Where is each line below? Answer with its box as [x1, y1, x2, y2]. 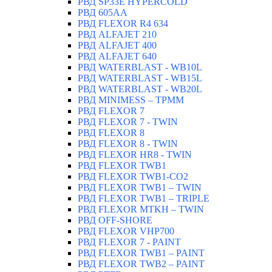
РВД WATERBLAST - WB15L [78, 72, 202, 83]
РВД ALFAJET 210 [78, 29, 157, 39]
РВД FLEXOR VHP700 [78, 225, 174, 236]
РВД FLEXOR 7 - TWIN [78, 116, 178, 127]
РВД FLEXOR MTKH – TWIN [78, 203, 204, 214]
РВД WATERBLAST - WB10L [78, 61, 202, 72]
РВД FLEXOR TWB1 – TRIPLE [78, 192, 209, 203]
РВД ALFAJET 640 [78, 50, 157, 61]
